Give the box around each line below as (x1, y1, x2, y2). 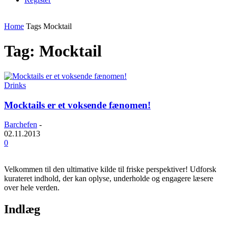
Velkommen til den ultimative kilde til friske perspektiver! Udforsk (4, 165, 216, 174)
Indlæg (4, 203, 40, 216)
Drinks (4, 80, 26, 90)
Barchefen (4, 120, 37, 129)
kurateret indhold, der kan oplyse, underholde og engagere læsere (4, 174, 213, 183)
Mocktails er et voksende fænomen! (4, 99, 151, 110)
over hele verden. (4, 183, 60, 192)
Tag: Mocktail (4, 42, 102, 61)
